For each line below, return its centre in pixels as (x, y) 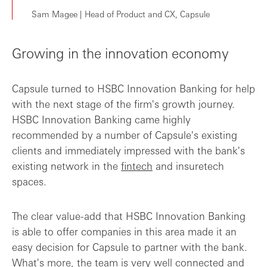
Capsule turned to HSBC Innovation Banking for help (133, 88)
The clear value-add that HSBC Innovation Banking (129, 215)
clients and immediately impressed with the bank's (128, 150)
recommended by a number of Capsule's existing (125, 134)
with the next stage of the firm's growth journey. (123, 103)
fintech (137, 165)
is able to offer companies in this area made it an (124, 231)
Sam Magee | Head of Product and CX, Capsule (121, 13)
